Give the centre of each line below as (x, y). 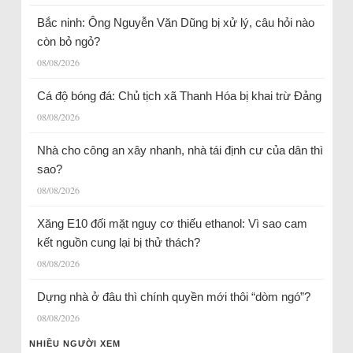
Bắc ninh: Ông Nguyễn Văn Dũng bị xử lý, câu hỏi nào (175, 23)
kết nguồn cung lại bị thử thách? (120, 243)
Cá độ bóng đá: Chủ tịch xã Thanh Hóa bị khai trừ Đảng (179, 96)
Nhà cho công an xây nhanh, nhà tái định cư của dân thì (180, 150)
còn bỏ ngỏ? (68, 42)
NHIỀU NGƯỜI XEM (74, 344)
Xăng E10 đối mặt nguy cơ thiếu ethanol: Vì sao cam (172, 224)
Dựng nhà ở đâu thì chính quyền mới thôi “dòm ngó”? (173, 297)
